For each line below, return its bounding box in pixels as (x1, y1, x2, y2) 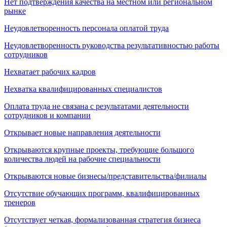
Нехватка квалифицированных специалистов (4, 84, 162, 93)
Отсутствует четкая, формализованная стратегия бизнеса (4, 215, 201, 224)
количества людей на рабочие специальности (4, 154, 161, 163)
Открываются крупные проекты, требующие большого (4, 145, 194, 154)
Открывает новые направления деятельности (4, 128, 161, 137)
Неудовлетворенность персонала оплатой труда (4, 23, 169, 32)
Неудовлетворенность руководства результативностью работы (4, 41, 219, 50)
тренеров (4, 198, 35, 207)
